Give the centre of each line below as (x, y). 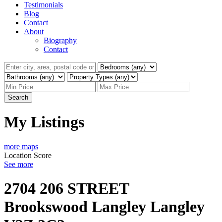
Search (18, 97)
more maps (21, 146)
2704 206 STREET (67, 189)
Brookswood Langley (75, 207)
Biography (60, 40)
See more (19, 164)
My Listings (44, 122)
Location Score (28, 155)
